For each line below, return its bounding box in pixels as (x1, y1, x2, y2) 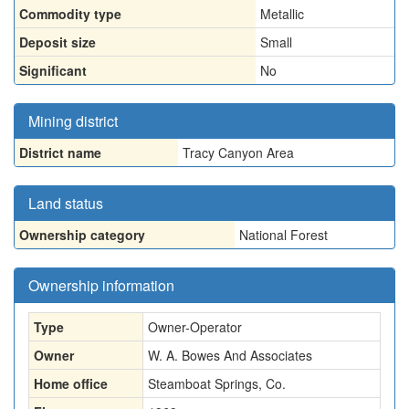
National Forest (239, 225, 328, 244)
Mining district (28, 110, 118, 131)
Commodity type (19, 5, 121, 23)
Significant (19, 61, 87, 79)
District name (19, 143, 101, 162)
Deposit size (19, 33, 96, 51)
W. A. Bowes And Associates (148, 346, 312, 364)
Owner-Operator (148, 318, 242, 336)
